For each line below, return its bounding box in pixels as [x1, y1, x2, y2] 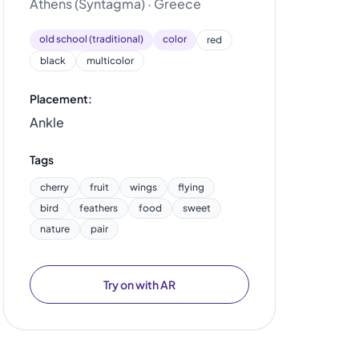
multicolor [87, 54, 134, 67]
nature [40, 223, 70, 235]
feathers [79, 202, 118, 214]
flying [178, 181, 204, 193]
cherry [40, 181, 69, 193]
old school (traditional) [39, 33, 143, 45]
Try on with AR [103, 277, 175, 292]
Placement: [30, 91, 92, 106]
